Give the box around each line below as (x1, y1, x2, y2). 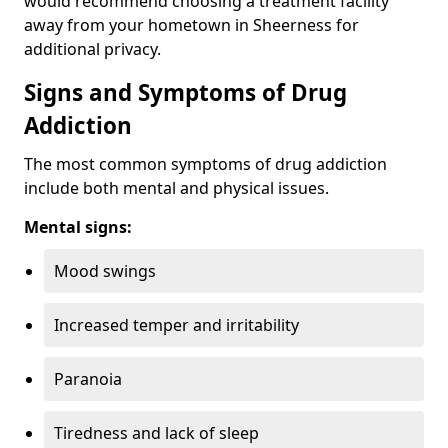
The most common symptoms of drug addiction (24, 153, 387, 176)
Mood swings (54, 260, 156, 283)
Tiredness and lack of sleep (54, 422, 259, 445)
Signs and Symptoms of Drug (24, 77, 347, 109)
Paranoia (54, 368, 122, 391)
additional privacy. (24, 38, 161, 61)
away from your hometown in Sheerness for (24, 14, 359, 37)
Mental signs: (24, 216, 132, 239)
